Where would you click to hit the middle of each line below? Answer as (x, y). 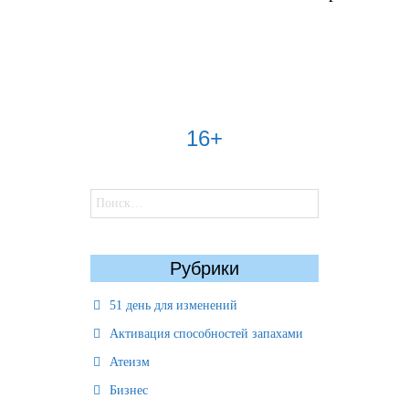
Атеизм (130, 362)
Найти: (109, 198)
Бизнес (129, 390)
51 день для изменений (173, 305)
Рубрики (204, 268)
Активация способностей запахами (206, 334)
